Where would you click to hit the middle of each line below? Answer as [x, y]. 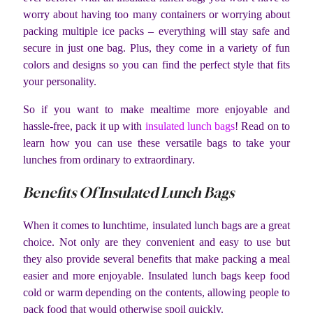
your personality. [60, 81]
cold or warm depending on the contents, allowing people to [156, 292]
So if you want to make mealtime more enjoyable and [156, 109]
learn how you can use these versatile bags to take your [156, 143]
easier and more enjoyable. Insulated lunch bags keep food [156, 275]
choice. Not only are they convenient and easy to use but [156, 242]
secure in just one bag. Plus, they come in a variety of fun [156, 48]
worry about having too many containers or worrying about [156, 14]
